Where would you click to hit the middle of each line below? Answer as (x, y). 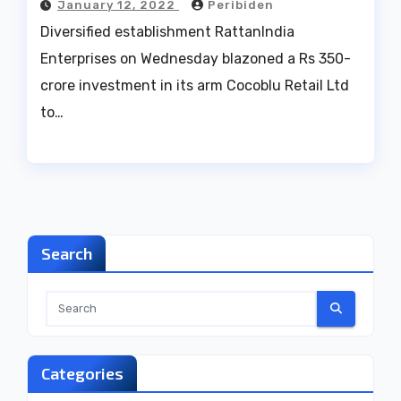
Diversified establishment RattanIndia (167, 32)
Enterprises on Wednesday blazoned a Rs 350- (196, 59)
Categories (82, 373)
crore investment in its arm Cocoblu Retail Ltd (195, 86)
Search (67, 253)
